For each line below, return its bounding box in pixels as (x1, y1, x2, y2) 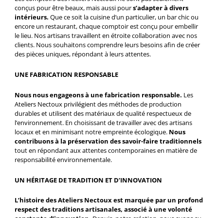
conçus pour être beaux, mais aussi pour (15, 3, 131, 13)
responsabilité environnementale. (15, 155, 112, 164)
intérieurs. (15, 13, 49, 22)
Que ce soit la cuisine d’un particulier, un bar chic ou (49, 13, 199, 22)
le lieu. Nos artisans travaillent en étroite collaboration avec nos (15, 31, 197, 40)
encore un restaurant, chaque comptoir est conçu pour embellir (15, 22, 198, 31)
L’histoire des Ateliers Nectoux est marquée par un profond (15, 196, 203, 205)
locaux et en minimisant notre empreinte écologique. (15, 127, 169, 136)
